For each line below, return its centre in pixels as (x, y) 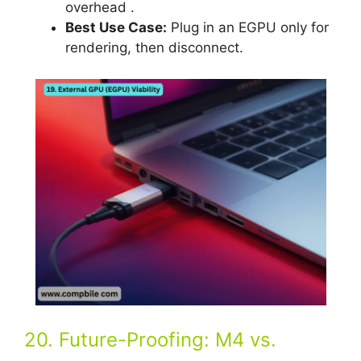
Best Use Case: (116, 28)
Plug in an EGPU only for (248, 28)
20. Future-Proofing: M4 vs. (150, 340)
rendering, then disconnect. (154, 48)
